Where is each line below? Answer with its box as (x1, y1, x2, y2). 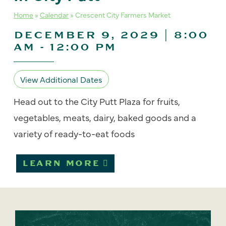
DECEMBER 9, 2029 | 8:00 (14, 29, 208, 41)
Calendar (40, 10, 69, 20)
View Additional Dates (20, 74, 102, 85)
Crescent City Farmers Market (75, 10, 171, 20)
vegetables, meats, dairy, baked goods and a (14, 111, 196, 124)
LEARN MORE (22, 158, 100, 168)
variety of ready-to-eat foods (14, 127, 135, 140)
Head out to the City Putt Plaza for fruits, (14, 95, 180, 107)
